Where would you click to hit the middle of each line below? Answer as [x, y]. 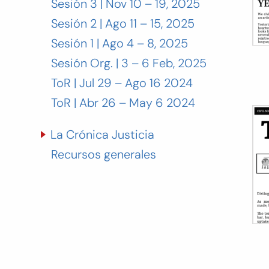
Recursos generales [103, 154]
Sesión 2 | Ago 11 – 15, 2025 [122, 23]
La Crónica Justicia [102, 134]
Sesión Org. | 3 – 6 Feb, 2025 [128, 63]
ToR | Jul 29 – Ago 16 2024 [122, 83]
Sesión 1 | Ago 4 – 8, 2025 [119, 43]
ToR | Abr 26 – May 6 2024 [123, 103]
